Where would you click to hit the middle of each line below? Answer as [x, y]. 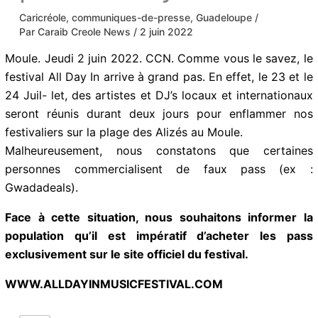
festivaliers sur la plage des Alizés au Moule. [124, 132]
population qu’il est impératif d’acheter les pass [159, 235]
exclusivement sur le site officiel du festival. [128, 254]
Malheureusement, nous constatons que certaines [159, 150]
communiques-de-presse [131, 17]
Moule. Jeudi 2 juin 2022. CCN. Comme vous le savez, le [159, 58]
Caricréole [43, 17]
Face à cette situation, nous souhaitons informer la [159, 217]
